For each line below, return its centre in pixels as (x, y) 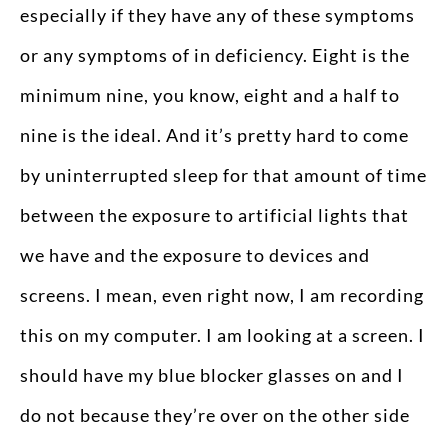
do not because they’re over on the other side (215, 415)
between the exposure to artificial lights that (214, 215)
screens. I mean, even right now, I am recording (222, 295)
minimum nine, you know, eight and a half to (210, 95)
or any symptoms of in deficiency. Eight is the (215, 55)
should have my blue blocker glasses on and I (212, 375)
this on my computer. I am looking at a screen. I (222, 335)
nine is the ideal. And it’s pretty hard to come (214, 135)
